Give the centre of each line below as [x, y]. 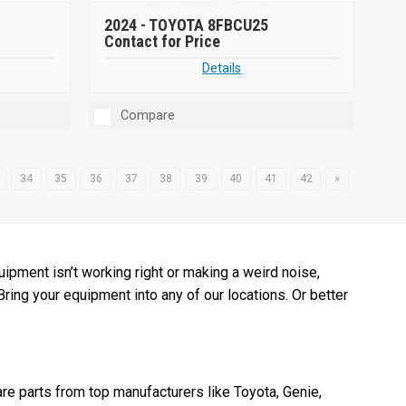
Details [222, 69]
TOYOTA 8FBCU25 [209, 25]
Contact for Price [163, 42]
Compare [148, 116]
